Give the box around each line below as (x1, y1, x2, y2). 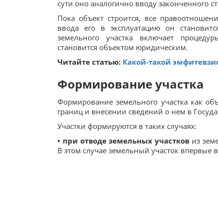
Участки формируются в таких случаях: (57, 121, 197, 131)
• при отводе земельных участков (57, 136, 189, 145)
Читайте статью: (57, 57, 123, 67)
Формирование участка (57, 76, 204, 92)
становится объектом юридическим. (57, 42, 188, 52)
